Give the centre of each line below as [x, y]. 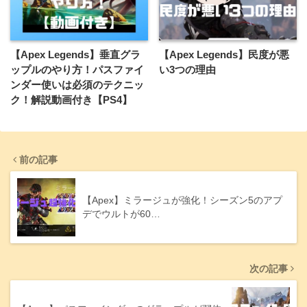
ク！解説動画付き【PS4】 [71, 100]
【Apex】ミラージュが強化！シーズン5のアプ [182, 200]
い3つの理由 [188, 70]
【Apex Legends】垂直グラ [75, 55]
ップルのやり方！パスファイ [77, 70]
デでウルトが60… [121, 214]
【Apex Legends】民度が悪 [224, 55]
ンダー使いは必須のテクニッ [77, 85]
